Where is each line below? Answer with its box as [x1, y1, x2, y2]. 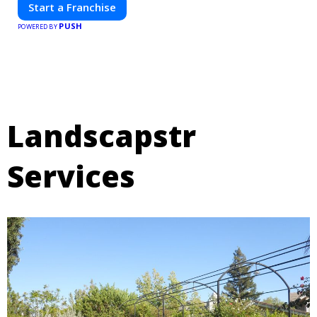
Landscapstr [7, 115, 196, 156]
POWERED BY [18, 21, 59, 31]
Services [7, 156, 135, 197]
